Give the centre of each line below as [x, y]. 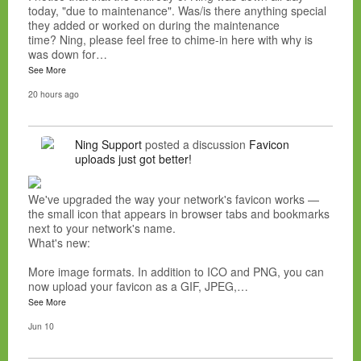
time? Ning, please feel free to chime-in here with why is [170, 40]
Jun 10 [41, 326]
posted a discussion [195, 145]
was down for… [68, 54]
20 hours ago [54, 94]
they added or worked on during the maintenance [154, 25]
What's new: [59, 243]
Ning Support [108, 145]
